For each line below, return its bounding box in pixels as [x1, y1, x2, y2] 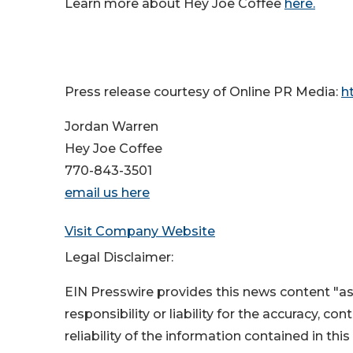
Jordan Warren [65, 119, 158, 135]
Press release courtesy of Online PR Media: [65, 84, 341, 100]
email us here [65, 185, 150, 201]
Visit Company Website [65, 224, 215, 240]
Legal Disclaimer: [65, 250, 173, 266]
